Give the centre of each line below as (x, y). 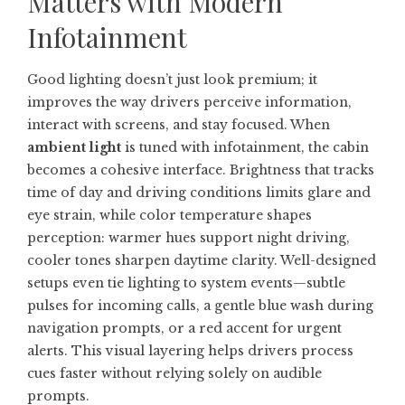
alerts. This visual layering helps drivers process (190, 351)
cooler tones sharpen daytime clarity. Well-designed (202, 260)
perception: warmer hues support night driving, (188, 238)
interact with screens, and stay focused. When (179, 125)
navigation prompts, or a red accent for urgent (184, 328)
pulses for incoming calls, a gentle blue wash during (200, 306)
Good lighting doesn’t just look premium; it (172, 80)
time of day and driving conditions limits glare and (199, 193)
